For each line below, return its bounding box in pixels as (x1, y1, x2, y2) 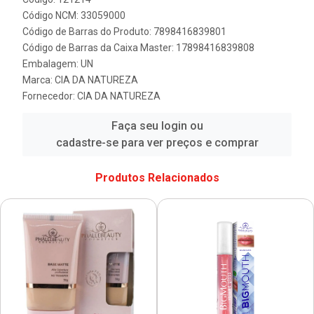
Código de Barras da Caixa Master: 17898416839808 (22, 42, 254, 53)
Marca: (22, 74, 55, 86)
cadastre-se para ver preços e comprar (55, 136, 259, 149)
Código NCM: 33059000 (22, 10, 125, 21)
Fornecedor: (22, 90, 77, 102)
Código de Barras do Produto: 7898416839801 (22, 26, 226, 37)
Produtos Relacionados (95, 170, 219, 184)
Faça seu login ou (111, 119, 203, 132)
